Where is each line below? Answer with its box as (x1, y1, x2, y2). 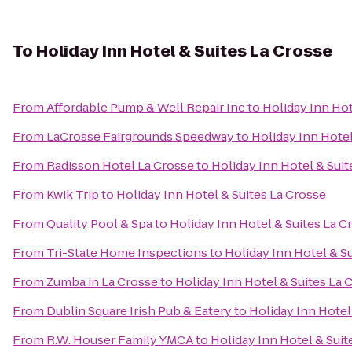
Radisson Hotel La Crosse (46, 157, 194, 174)
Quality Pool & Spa (46, 215, 152, 232)
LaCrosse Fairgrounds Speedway (46, 128, 234, 145)
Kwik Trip (46, 186, 99, 203)
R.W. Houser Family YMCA (46, 332, 193, 348)
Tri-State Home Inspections (46, 244, 207, 261)
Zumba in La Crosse (46, 273, 158, 290)
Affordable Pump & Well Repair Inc (46, 99, 245, 115)
